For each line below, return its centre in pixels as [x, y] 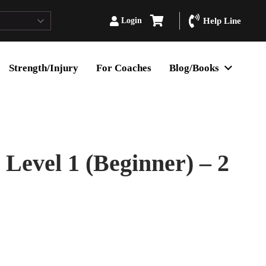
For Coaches [124, 68]
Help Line [222, 21]
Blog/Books [194, 68]
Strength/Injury [44, 68]
